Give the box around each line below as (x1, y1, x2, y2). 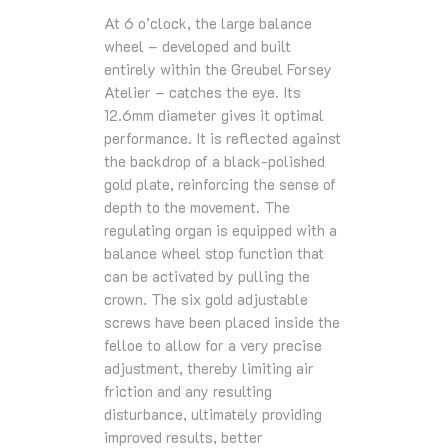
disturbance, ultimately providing (104, 403, 322, 424)
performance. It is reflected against (104, 127, 341, 148)
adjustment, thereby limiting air (104, 357, 314, 378)
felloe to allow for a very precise (104, 334, 322, 355)
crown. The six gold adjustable (104, 288, 308, 309)
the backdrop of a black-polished (104, 150, 325, 171)
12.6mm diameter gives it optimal (104, 104, 324, 125)
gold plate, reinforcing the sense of (104, 173, 336, 194)
